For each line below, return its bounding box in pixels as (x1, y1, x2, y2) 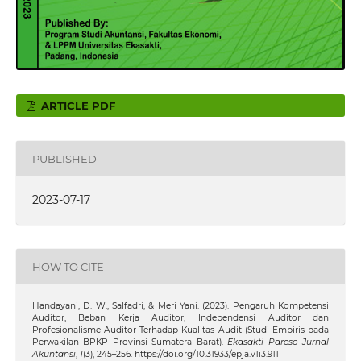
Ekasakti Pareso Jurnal (227, 337, 330, 348)
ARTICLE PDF (38, 99, 116, 113)
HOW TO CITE (31, 259, 104, 273)
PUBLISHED (31, 151, 97, 165)
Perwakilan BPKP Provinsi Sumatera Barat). (31, 337, 228, 348)
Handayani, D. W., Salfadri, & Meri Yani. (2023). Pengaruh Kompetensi (31, 301, 330, 312)
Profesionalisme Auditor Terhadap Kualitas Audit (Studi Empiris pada (31, 325, 330, 336)
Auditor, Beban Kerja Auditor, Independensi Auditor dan (31, 313, 330, 324)
